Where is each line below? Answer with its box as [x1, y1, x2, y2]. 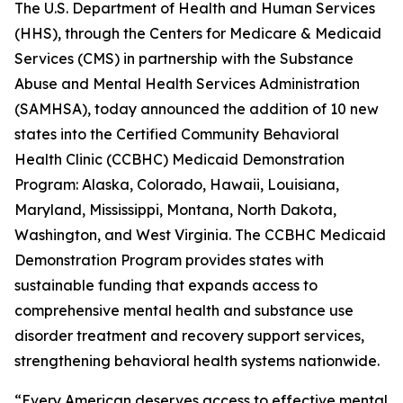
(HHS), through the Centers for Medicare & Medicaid [14, 24, 381, 42]
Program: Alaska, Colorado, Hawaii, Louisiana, [14, 175, 339, 193]
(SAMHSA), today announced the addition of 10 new [14, 100, 379, 118]
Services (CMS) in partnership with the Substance [14, 49, 354, 67]
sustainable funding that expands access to [14, 276, 318, 294]
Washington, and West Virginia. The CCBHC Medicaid [14, 226, 386, 244]
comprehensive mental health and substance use [14, 301, 354, 319]
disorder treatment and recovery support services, [14, 327, 364, 345]
